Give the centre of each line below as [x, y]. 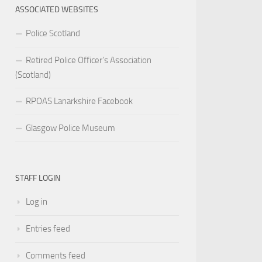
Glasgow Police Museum [70, 128]
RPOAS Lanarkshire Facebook [79, 101]
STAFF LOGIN [38, 178]
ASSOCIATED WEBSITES [57, 10]
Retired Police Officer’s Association [89, 61]
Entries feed [48, 229]
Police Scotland [53, 34]
